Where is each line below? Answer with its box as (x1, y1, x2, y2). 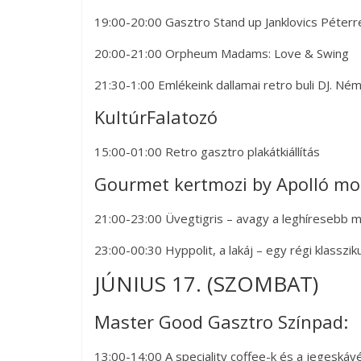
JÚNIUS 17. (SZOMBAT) (94, 269, 318, 299)
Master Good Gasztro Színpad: (94, 309, 348, 334)
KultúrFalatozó (94, 105, 218, 130)
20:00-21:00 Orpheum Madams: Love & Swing (94, 45, 349, 62)
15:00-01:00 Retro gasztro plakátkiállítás (94, 143, 320, 160)
